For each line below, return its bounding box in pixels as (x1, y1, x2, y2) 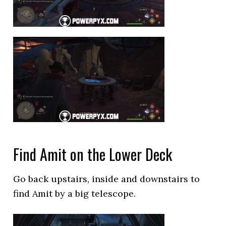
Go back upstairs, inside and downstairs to (13, 173, 200, 185)
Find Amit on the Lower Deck (13, 143, 173, 165)
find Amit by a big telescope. (13, 188, 136, 199)
